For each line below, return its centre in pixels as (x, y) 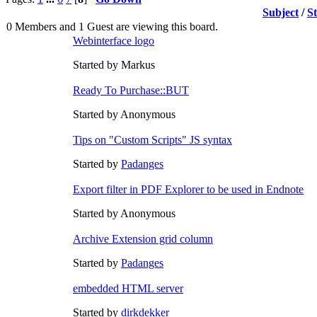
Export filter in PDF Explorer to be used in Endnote (188, 189)
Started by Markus (114, 64)
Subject (281, 12)
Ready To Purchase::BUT (131, 90)
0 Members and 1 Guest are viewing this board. (112, 26)
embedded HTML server (128, 288)
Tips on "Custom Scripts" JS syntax (152, 139)
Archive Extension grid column (143, 238)
